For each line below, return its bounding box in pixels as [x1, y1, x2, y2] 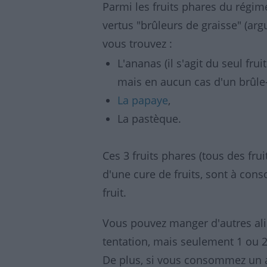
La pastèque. [117, 111, 181, 126]
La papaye [117, 93, 168, 107]
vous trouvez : [103, 36, 172, 51]
